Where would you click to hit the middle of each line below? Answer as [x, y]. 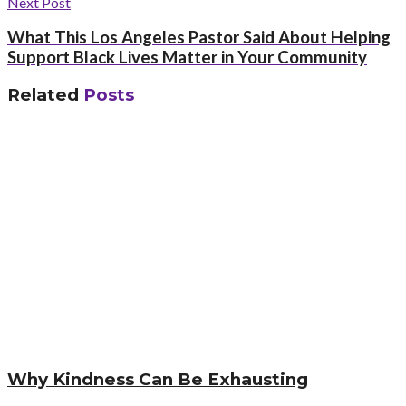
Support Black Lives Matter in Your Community [187, 58]
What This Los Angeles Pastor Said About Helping [199, 38]
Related [43, 95]
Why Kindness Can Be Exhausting [158, 379]
